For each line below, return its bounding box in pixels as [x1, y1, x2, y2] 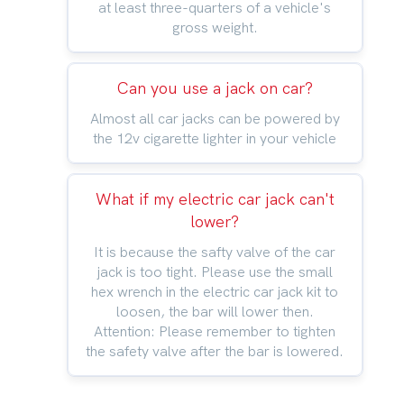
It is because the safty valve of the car [94, 243, 336, 261]
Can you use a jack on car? [116, 78, 313, 98]
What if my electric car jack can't [95, 189, 335, 209]
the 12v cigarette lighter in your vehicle [93, 130, 337, 147]
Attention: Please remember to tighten [94, 323, 336, 340]
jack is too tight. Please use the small [96, 263, 333, 280]
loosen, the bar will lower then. [115, 303, 314, 320]
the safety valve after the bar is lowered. [86, 343, 344, 360]
